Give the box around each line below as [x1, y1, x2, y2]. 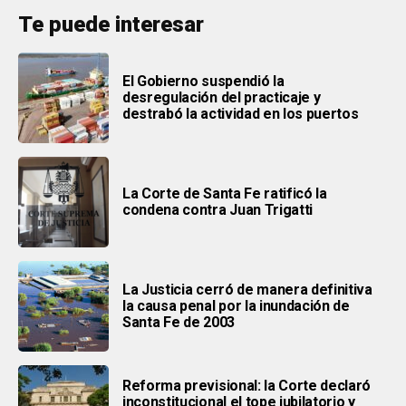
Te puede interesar [18, 11, 204, 37]
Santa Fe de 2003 [122, 313, 235, 331]
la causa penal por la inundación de [122, 296, 350, 314]
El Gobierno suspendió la [122, 72, 285, 90]
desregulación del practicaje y [122, 88, 321, 106]
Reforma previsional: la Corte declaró [122, 376, 372, 394]
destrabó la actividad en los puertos [122, 104, 359, 122]
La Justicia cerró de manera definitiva [122, 280, 372, 298]
